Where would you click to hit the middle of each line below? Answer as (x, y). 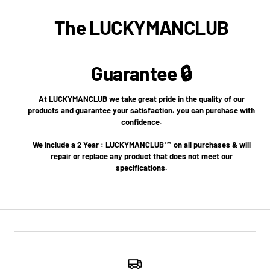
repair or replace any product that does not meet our (141, 156)
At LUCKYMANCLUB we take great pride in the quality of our (141, 99)
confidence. (141, 122)
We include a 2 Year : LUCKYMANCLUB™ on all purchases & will (141, 145)
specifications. (141, 168)
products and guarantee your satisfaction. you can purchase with (142, 111)
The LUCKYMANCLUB (141, 27)
